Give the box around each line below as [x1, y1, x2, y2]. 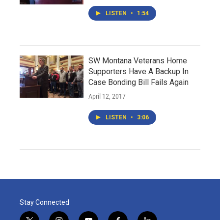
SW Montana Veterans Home [88, 55, 187, 65]
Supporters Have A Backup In [88, 66, 189, 76]
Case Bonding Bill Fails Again [88, 77, 189, 87]
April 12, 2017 [88, 92, 126, 100]
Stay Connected [20, 198, 69, 206]
